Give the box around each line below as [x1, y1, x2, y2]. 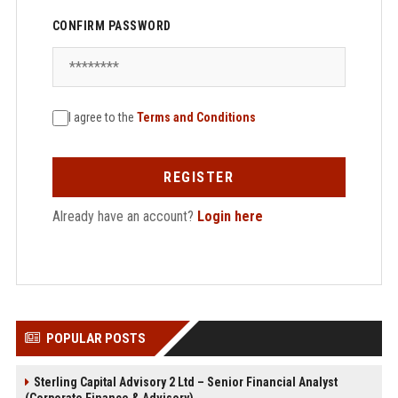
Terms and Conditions [136, 110, 256, 124]
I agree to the [68, 110, 137, 124]
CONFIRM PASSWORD [52, 19, 171, 33]
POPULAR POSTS [45, 330, 146, 346]
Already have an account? [52, 208, 197, 225]
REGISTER [163, 169, 235, 186]
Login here [196, 208, 263, 225]
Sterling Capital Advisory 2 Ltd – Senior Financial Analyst [33, 375, 338, 389]
